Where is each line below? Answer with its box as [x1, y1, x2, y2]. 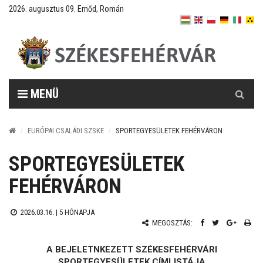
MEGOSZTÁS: [150, 218, 193, 227]
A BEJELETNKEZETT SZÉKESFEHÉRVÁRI [46, 244, 217, 255]
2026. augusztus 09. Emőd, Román [9, 4, 124, 14]
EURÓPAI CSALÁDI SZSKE [28, 126, 104, 135]
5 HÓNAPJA [59, 208, 95, 217]
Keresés [225, 80, 255, 90]
